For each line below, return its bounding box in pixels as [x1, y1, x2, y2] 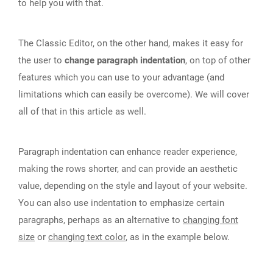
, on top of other [185, 55, 250, 66]
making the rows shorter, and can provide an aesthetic [18, 163, 238, 175]
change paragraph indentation [65, 55, 185, 66]
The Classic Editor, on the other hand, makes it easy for [18, 38, 243, 49]
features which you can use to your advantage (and [18, 72, 224, 83]
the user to [18, 55, 65, 66]
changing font [183, 214, 238, 226]
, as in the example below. [126, 232, 230, 243]
